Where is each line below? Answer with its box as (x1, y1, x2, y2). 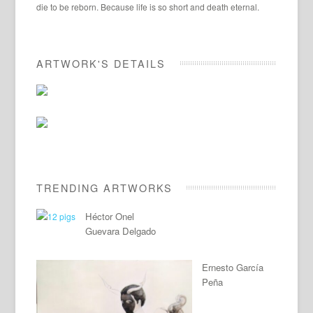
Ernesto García (202, 261, 264, 275)
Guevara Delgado (85, 224, 156, 238)
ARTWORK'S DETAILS (36, 56, 166, 71)
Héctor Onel (85, 210, 135, 224)
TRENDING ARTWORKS (36, 180, 173, 196)
